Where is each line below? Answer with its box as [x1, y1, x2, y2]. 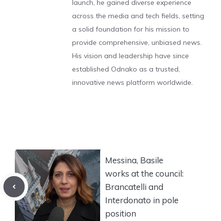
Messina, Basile [105, 154, 163, 165]
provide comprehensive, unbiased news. [72, 38, 202, 47]
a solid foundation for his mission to [72, 25, 189, 34]
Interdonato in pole [105, 194, 179, 205]
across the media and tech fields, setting [72, 11, 204, 20]
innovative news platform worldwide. [72, 78, 193, 87]
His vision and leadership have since [72, 51, 189, 60]
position [105, 208, 136, 219]
